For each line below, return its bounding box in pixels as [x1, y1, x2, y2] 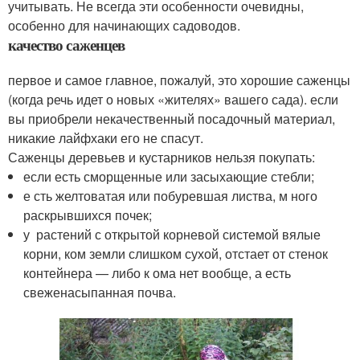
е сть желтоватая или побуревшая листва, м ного [23, 186, 318, 205]
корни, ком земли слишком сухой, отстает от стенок [23, 243, 329, 263]
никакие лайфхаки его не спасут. [8, 128, 203, 147]
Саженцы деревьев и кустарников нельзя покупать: [8, 147, 315, 166]
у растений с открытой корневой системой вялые [23, 224, 321, 243]
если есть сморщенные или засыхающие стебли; [23, 166, 315, 186]
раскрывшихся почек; [23, 205, 153, 224]
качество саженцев [8, 33, 125, 55]
